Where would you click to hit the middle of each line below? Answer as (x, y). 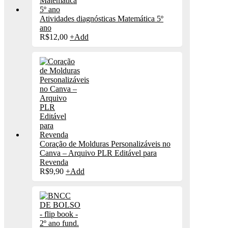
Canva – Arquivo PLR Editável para (98, 153)
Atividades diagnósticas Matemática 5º (102, 19)
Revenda (54, 162)
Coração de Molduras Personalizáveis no (105, 144)
